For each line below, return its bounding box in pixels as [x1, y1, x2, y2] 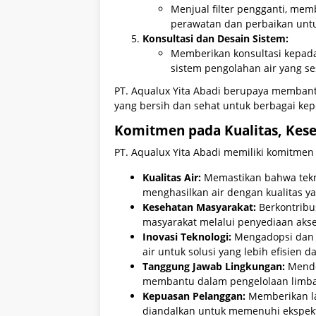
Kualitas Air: [142, 171, 201, 185]
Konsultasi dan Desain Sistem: [142, 31, 288, 45]
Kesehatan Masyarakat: [142, 200, 256, 214]
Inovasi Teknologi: [142, 230, 231, 244]
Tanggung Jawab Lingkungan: [142, 260, 285, 274]
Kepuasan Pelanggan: [142, 289, 245, 303]
